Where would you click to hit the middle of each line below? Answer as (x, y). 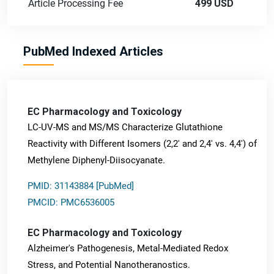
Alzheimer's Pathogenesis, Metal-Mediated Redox (128, 248)
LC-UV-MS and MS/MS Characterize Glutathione (125, 127)
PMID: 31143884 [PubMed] (81, 186)
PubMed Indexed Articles (93, 51)
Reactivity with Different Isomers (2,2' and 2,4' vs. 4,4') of (142, 143)
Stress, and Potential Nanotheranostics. (109, 265)
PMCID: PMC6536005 (71, 202)
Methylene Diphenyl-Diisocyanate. (96, 160)
